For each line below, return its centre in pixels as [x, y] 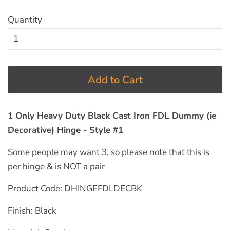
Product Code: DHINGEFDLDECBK [75, 188]
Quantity [25, 20]
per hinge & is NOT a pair [56, 166]
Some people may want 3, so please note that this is [109, 152]
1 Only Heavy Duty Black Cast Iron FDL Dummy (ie [112, 116]
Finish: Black [32, 210]
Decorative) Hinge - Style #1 [65, 130]
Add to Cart [115, 80]
